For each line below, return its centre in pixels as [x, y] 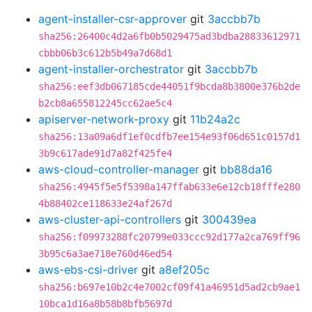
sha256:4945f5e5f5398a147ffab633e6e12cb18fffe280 [169, 187]
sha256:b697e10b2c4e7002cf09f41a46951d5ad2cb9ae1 [169, 287]
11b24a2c [215, 119]
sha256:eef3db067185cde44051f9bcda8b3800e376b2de [169, 86]
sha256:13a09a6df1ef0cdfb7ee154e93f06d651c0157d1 [169, 136]
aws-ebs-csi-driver [88, 270]
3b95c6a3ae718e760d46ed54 [105, 253]
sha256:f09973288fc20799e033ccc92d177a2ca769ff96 [169, 237]
